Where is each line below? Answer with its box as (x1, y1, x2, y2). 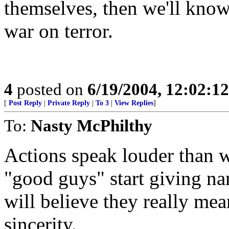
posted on (13, 80, 87, 99)
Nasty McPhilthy (31, 116, 152, 135)
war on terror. (4, 20, 113, 42)
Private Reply (48, 99, 90, 107)
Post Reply (9, 99, 42, 107)
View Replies (114, 99, 153, 107)
